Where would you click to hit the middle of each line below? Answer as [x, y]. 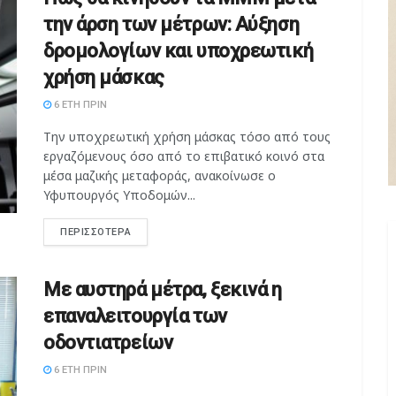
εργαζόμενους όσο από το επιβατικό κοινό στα [184, 156]
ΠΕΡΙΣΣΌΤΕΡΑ [96, 232]
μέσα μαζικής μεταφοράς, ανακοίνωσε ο [160, 176]
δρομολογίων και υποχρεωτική [179, 51]
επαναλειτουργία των [135, 316]
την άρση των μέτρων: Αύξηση [171, 25]
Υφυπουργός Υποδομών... [119, 195]
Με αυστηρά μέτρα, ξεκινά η [163, 290]
